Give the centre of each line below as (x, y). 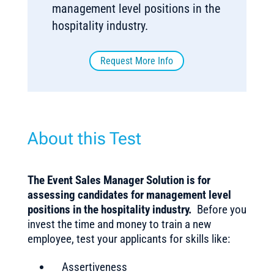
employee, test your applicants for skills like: (128, 239)
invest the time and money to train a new (119, 224)
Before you (219, 209)
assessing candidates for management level (129, 195)
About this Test (84, 139)
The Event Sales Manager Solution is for (119, 180)
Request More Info (137, 61)
